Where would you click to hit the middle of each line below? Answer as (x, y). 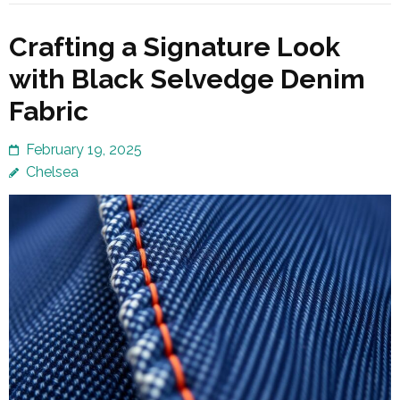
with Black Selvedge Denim (187, 79)
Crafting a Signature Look (175, 46)
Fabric (49, 111)
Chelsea (52, 171)
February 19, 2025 (84, 149)
